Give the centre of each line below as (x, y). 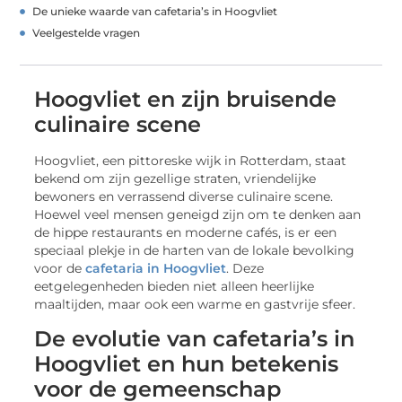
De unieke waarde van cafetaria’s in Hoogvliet (155, 12)
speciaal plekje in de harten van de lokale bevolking (195, 251)
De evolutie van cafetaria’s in (195, 338)
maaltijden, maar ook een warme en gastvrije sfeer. (195, 305)
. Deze (245, 269)
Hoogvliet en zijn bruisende (186, 100)
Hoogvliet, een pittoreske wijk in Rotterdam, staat (191, 161)
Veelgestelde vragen (87, 33)
